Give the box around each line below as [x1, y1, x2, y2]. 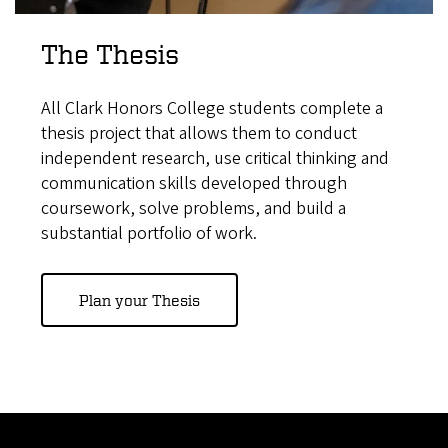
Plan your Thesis [78, 291, 200, 310]
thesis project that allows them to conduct [40, 121, 357, 147]
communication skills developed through [40, 171, 347, 197]
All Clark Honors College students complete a [40, 96, 383, 122]
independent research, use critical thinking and [40, 146, 389, 172]
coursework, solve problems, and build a [40, 196, 346, 222]
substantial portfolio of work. [40, 221, 257, 247]
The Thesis [40, 38, 179, 70]
